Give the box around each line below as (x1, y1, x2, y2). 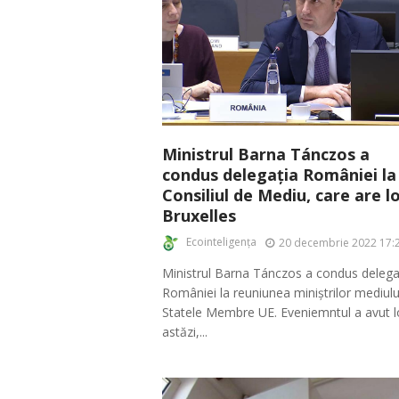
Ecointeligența (186, 234, 256, 250)
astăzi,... (162, 322, 208, 340)
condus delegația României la (162, 163, 396, 185)
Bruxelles (162, 204, 236, 226)
